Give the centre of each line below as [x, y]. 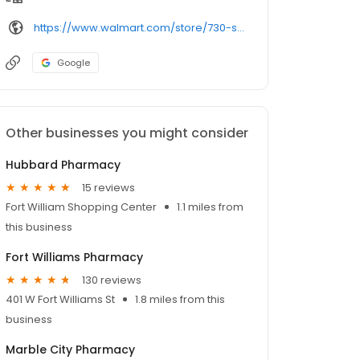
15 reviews [108, 187]
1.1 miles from [210, 207]
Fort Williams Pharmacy [74, 258]
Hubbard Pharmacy [63, 165]
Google [74, 63]
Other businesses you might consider [127, 133]
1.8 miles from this [180, 300]
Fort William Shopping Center [81, 207]
